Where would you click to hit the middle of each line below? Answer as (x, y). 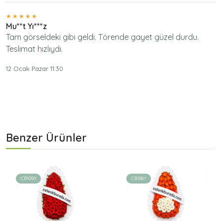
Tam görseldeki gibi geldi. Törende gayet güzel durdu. (102, 37)
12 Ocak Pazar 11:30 (35, 68)
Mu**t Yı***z (26, 26)
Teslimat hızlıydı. (34, 49)
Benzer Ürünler (46, 137)
